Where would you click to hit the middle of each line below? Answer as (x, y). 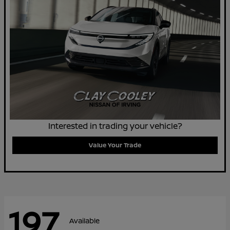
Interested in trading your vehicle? (115, 126)
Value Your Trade (115, 145)
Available (84, 221)
